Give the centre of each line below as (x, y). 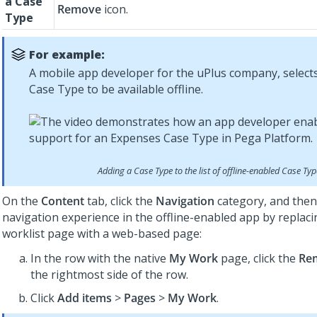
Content (63, 201)
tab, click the (120, 201)
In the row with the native (100, 258)
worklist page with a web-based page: (102, 234)
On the (22, 201)
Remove (79, 9)
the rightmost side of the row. (109, 275)
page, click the (258, 258)
